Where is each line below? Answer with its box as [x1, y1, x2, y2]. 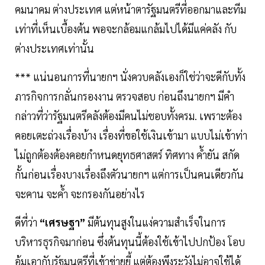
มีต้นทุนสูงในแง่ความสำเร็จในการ [88, 215, 226, 230]
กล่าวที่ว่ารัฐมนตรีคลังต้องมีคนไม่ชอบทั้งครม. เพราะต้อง [15, 109, 242, 123]
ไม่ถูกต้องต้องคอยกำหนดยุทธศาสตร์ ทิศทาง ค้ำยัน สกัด [15, 148, 240, 162]
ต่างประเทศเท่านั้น [15, 41, 94, 56]
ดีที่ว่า [15, 215, 40, 230]
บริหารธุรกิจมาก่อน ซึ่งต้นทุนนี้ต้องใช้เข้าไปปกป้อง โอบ [15, 235, 245, 249]
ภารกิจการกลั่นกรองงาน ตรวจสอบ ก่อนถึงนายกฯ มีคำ [15, 89, 234, 104]
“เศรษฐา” [40, 215, 88, 230]
